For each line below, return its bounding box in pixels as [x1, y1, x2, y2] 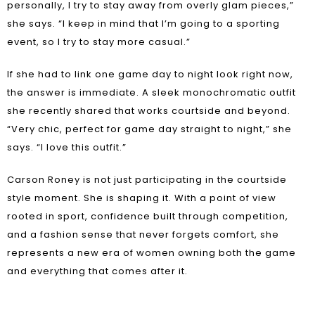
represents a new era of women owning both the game [7, 246, 296, 259]
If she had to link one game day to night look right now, [7, 67, 293, 81]
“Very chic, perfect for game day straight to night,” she [7, 122, 292, 136]
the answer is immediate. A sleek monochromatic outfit [7, 86, 296, 99]
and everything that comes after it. [7, 264, 188, 278]
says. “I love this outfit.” [7, 141, 127, 154]
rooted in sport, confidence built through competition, [7, 210, 288, 223]
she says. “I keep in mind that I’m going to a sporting [7, 17, 280, 30]
